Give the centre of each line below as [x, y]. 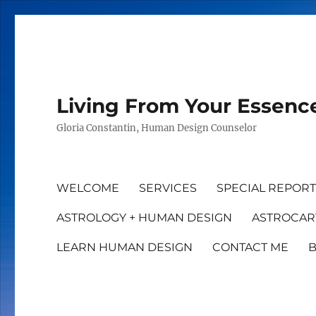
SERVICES [168, 188]
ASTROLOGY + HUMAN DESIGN [145, 217]
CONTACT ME [251, 247]
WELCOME [88, 188]
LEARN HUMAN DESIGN [125, 247]
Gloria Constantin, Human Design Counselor [157, 128]
